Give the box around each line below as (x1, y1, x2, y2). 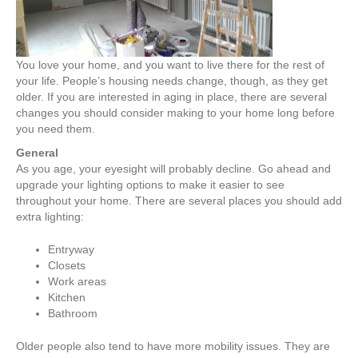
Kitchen (48, 291, 89, 304)
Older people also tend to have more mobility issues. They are (16, 340, 330, 353)
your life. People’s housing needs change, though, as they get (16, 74, 328, 88)
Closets (48, 259, 86, 272)
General (16, 146, 58, 160)
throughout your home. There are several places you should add (16, 194, 342, 208)
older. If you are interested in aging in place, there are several (16, 90, 327, 104)
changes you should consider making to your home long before (16, 106, 335, 120)
